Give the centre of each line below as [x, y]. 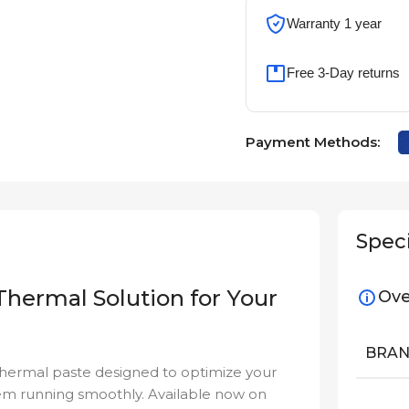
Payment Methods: [312, 142]
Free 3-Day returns [343, 73]
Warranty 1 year [334, 24]
